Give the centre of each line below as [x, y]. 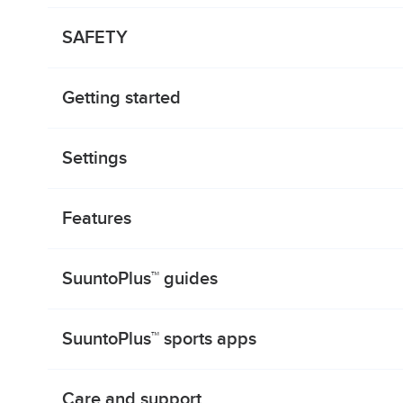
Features [97, 219]
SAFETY [95, 38]
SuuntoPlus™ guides [140, 279]
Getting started [121, 99]
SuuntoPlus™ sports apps [159, 340]
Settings [94, 159]
